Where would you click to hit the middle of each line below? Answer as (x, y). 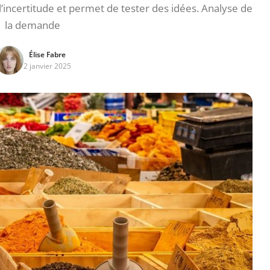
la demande (33, 25)
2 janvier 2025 (47, 66)
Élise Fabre (47, 55)
